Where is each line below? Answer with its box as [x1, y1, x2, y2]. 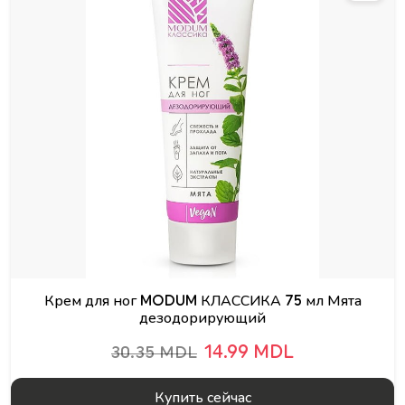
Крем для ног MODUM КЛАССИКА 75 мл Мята [43, 294, 362, 308]
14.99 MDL [204, 344, 294, 362]
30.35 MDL [111, 344, 197, 361]
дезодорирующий [139, 311, 266, 325]
